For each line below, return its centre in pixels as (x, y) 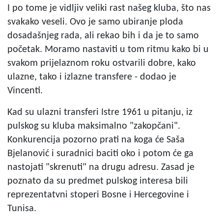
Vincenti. (25, 91)
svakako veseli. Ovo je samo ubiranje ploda (95, 22)
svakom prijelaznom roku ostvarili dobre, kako (102, 63)
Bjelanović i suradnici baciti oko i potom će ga (100, 153)
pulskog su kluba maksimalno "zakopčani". (94, 126)
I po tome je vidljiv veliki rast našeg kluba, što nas (109, 8)
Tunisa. (22, 208)
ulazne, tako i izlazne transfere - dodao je (92, 77)
